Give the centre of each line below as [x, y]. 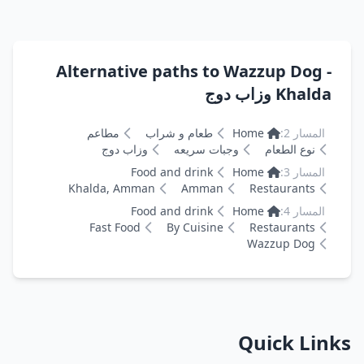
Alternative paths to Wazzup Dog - [194, 71]
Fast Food [115, 227]
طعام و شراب [180, 133]
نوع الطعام [290, 149]
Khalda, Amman [112, 188]
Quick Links [295, 342]
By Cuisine [195, 227]
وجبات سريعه [206, 149]
